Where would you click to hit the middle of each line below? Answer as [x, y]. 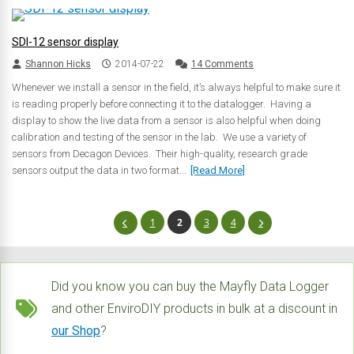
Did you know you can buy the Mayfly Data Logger [190, 286]
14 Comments [222, 64]
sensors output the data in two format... [99, 170]
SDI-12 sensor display [65, 41]
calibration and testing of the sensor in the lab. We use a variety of [159, 137]
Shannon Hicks [58, 64]
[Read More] [218, 170]
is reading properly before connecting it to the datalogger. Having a [162, 104]
